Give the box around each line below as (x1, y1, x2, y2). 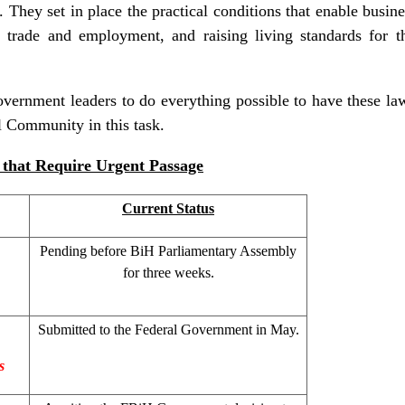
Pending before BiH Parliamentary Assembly (40, 242, 297, 259)
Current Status (122, 200, 214, 216)
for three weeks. (122, 264, 214, 280)
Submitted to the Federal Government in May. (37, 321, 299, 337)
